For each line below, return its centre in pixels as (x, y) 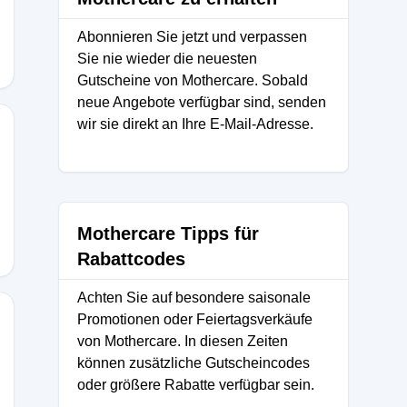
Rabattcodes (131, 259)
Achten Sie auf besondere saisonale (194, 298)
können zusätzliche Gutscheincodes (194, 363)
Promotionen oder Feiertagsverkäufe (195, 319)
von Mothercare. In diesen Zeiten (183, 341)
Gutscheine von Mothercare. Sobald (193, 80)
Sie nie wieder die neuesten (167, 59)
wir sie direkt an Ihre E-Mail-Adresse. (195, 124)
